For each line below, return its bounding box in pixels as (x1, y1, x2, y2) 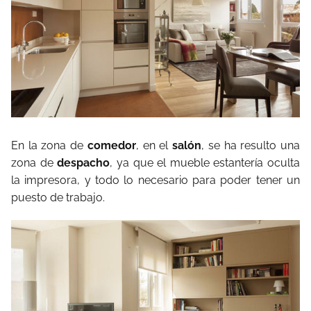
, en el (135, 139, 173, 153)
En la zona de (11, 139, 87, 153)
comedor (87, 139, 136, 153)
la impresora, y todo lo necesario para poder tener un (11, 174, 300, 187)
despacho (57, 156, 110, 170)
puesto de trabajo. (11, 191, 105, 205)
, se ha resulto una (201, 139, 301, 153)
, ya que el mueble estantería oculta (110, 156, 300, 170)
